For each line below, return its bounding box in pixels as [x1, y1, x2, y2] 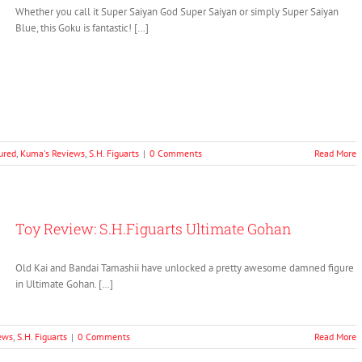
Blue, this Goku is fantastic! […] [15, 21, 149, 35]
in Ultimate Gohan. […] [15, 277, 113, 291]
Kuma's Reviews [20, 147, 85, 159]
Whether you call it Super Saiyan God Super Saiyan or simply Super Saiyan [15, 5, 339, 19]
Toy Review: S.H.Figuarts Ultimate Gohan [15, 219, 292, 238]
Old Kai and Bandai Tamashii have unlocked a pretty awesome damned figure [15, 261, 354, 275]
